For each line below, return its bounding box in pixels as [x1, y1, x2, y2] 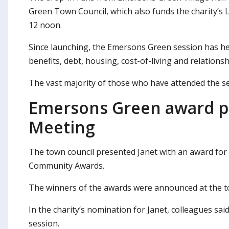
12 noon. [29, 19, 62, 31]
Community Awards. [29, 159, 104, 171]
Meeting [29, 116, 95, 138]
